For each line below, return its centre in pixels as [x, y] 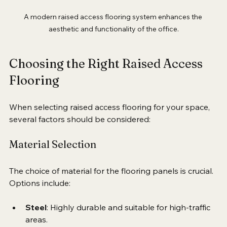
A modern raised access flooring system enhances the [113, 29]
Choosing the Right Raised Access [107, 76]
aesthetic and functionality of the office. [113, 41]
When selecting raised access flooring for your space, [110, 119]
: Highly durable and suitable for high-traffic [129, 220]
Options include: [40, 195]
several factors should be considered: [80, 131]
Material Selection [53, 157]
